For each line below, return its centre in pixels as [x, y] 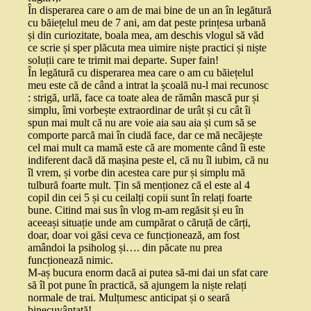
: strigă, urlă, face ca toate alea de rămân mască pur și [143, 98]
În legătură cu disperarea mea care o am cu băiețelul [141, 73]
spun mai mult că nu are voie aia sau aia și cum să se [142, 123]
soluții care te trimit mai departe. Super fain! [123, 60]
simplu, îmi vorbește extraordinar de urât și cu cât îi [139, 110]
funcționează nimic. [70, 260]
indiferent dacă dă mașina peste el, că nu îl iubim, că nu [148, 160]
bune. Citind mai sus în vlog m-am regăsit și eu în [136, 210]
